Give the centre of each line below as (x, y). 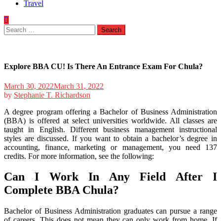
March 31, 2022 (79, 86)
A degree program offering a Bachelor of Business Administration (110, 111)
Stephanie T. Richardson (52, 95)
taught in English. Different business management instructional (110, 129)
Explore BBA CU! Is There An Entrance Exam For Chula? (103, 67)
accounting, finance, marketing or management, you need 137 (110, 147)
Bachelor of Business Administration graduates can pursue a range (110, 211)
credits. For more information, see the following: (79, 156)
